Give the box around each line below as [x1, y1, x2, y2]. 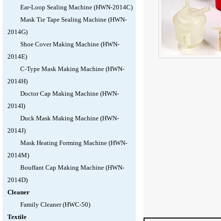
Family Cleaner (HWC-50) [20, 201, 90, 208]
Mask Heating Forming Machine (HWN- [20, 139, 127, 147]
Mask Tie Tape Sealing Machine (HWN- [20, 16, 127, 23]
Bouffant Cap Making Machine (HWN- [20, 164, 124, 171]
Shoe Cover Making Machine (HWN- [20, 40, 119, 48]
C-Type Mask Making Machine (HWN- [20, 65, 124, 73]
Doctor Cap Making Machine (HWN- [20, 90, 119, 97]
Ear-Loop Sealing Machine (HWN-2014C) [20, 3, 133, 11]
